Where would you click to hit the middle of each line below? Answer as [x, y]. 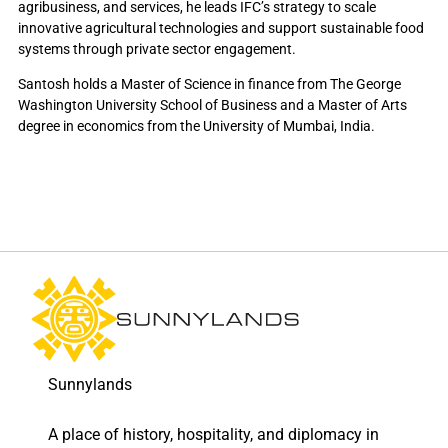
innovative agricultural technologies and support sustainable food [220, 27]
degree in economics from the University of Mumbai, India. [196, 125]
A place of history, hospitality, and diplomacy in [218, 434]
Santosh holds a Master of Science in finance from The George [209, 83]
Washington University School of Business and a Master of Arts [212, 104]
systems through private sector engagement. [156, 48]
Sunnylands [90, 384]
